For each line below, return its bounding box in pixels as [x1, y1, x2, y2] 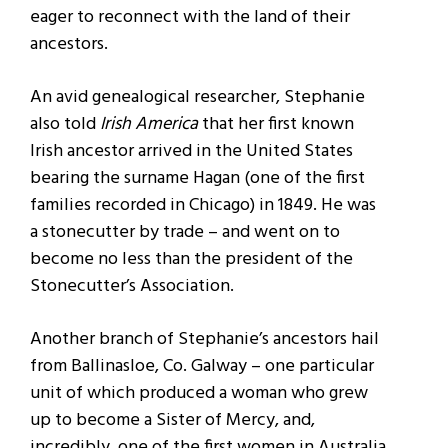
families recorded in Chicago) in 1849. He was [30, 190, 376, 220]
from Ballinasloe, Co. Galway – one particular [30, 351, 374, 381]
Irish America [100, 109, 202, 139]
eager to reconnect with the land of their [30, 2, 350, 32]
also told [30, 109, 100, 139]
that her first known [202, 109, 354, 139]
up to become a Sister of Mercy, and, [30, 405, 315, 435]
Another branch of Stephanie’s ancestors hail [30, 324, 379, 354]
